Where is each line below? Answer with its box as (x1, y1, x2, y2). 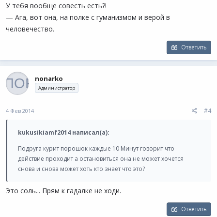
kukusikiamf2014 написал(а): (18, 128, 109, 137)
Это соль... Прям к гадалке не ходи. (6, 186, 121, 195)
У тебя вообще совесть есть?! (6, 1, 107, 10)
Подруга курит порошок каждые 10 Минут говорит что (18, 144, 174, 153)
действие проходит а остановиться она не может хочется (18, 155, 184, 163)
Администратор (38, 84, 75, 91)
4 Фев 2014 (6, 107, 34, 114)
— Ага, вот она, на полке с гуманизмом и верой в (6, 13, 170, 22)
